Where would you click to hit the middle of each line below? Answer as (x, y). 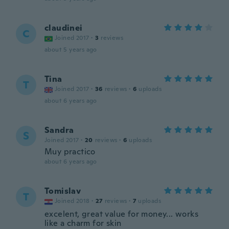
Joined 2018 (72, 201)
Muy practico (70, 152)
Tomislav (63, 191)
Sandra (59, 130)
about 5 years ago (71, 50)
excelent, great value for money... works (121, 214)
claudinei (64, 28)
